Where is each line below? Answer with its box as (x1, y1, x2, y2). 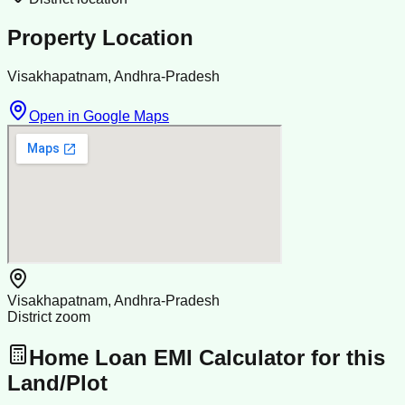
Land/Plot (7, 371, 108, 396)
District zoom (7, 309, 90, 325)
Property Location (7, 25, 193, 51)
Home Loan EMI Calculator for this (29, 345, 385, 371)
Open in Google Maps (29, 108, 169, 125)
